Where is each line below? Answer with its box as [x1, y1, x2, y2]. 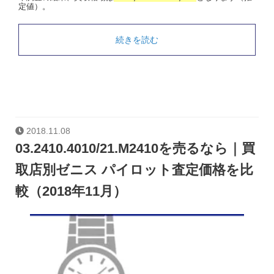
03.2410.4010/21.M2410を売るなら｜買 [15, 140, 255, 156]
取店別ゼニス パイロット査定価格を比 [15, 161, 253, 177]
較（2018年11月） [15, 183, 127, 199]
